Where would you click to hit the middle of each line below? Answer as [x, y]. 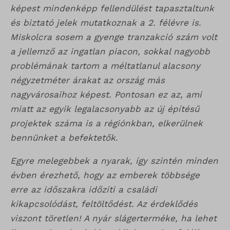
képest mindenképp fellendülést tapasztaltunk [112, 8]
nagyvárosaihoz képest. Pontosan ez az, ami [106, 95]
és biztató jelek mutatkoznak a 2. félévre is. [106, 23]
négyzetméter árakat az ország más [88, 80]
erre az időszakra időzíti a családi [84, 190]
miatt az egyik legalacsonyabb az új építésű [105, 109]
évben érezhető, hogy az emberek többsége [105, 175]
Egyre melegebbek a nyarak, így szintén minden [114, 161]
